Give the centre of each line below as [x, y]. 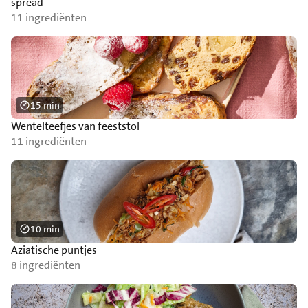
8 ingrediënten [46, 265]
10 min [45, 229]
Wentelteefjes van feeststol [75, 126]
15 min [45, 105]
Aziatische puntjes [54, 250]
